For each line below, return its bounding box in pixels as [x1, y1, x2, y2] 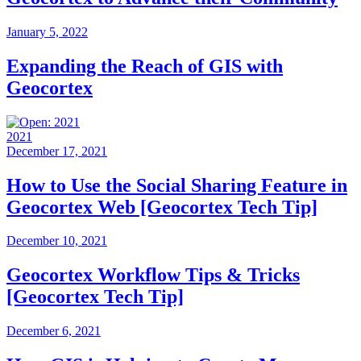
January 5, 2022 [6, 24, 88, 39]
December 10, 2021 [6, 234, 107, 248]
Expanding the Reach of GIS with [6, 55, 283, 77]
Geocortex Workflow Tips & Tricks [6, 264, 300, 286]
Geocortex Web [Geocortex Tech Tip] [6, 196, 317, 218]
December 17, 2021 [6, 143, 107, 158]
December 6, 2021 [6, 324, 101, 338]
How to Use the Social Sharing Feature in [6, 174, 347, 196]
